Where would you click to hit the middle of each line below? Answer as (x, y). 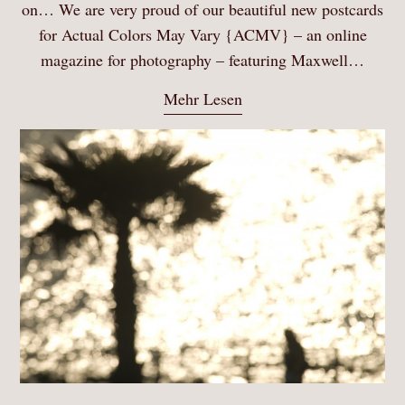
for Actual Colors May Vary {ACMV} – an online (202, 35)
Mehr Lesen (202, 99)
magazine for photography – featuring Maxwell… (202, 60)
